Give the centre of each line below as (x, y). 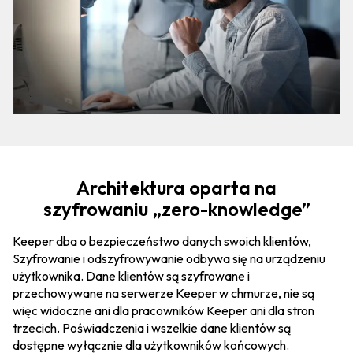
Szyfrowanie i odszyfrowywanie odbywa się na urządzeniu (169, 258)
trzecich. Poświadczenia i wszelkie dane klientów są (152, 327)
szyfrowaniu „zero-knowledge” (176, 208)
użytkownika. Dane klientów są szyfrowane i (131, 275)
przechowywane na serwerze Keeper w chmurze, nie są (163, 293)
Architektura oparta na (176, 187)
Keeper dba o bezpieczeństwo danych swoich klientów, (162, 241)
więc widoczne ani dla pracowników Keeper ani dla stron (163, 310)
